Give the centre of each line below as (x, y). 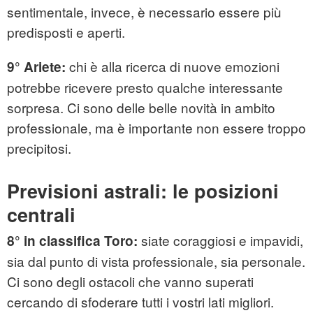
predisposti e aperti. (66, 32)
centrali (41, 215)
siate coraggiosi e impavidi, (222, 240)
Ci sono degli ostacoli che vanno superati (130, 282)
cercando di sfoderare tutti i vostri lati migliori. (140, 302)
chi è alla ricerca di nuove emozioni (174, 66)
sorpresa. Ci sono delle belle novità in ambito (141, 108)
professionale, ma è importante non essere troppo (156, 128)
